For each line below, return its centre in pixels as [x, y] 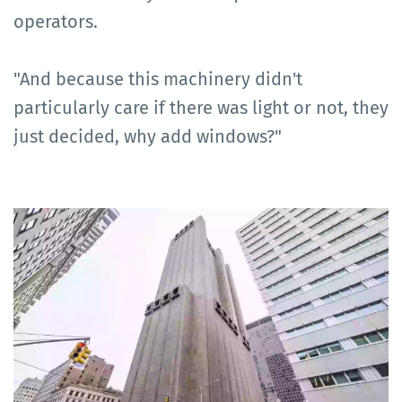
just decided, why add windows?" [148, 136]
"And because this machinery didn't [158, 79]
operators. [56, 21]
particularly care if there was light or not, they [201, 107]
